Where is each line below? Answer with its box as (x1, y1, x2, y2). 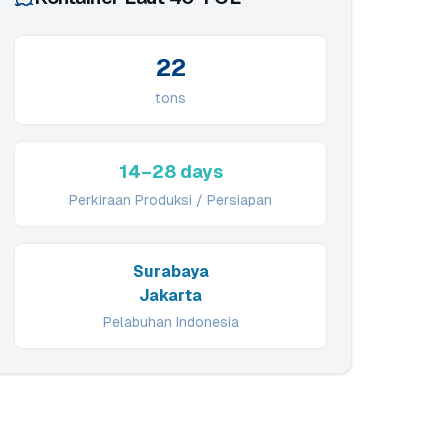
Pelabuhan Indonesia (102, 314, 239, 330)
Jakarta (139, 286, 203, 305)
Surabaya (132, 262, 209, 281)
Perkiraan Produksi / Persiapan (69, 192, 273, 208)
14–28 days (118, 161, 223, 182)
